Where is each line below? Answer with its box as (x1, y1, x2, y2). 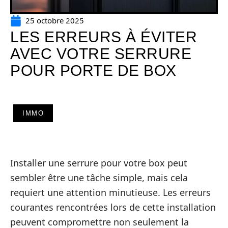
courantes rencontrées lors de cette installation (10, 201, 216, 213)
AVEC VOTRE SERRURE (10, 45, 191, 62)
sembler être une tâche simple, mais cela (10, 172, 188, 184)
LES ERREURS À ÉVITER (10, 28, 197, 45)
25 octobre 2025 (25, 15, 84, 25)
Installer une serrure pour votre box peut (10, 157, 187, 169)
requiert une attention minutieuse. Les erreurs (10, 186, 211, 198)
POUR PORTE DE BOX (10, 62, 177, 79)
